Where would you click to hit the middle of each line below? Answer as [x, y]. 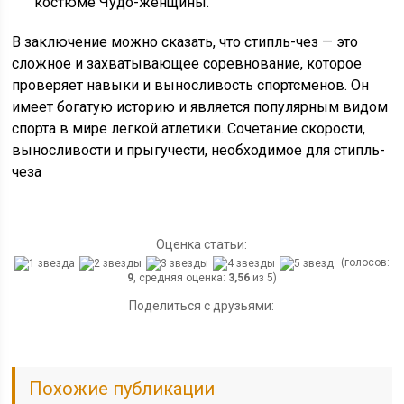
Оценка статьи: [202, 244]
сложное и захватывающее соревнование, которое [187, 64]
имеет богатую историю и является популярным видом [200, 107]
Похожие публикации [122, 388]
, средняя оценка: [180, 277]
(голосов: [363, 262]
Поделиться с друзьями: [202, 305]
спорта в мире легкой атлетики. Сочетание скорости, [189, 129]
